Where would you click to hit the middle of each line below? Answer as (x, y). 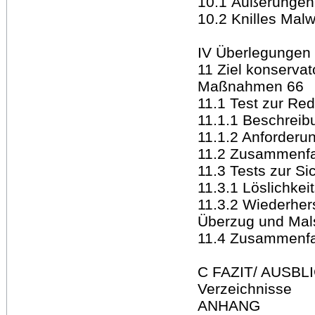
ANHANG (229, 305)
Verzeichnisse (245, 288)
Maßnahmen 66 (251, 86)
